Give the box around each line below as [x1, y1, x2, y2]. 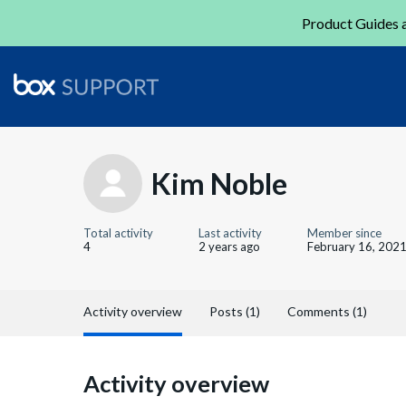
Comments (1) [287, 304, 367, 319]
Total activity [83, 226, 153, 240]
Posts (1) [209, 304, 260, 319]
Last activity [198, 226, 262, 240]
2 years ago [198, 239, 260, 254]
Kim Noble [151, 165, 287, 201]
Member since [307, 226, 382, 240]
